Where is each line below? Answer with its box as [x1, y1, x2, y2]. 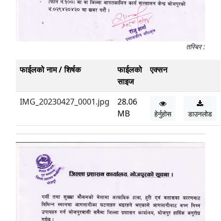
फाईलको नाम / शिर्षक [20, 64, 81, 75]
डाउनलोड [188, 109, 212, 118]
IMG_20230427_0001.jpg [20, 96, 110, 107]
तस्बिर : [186, 41, 205, 51]
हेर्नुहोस [154, 109, 171, 118]
